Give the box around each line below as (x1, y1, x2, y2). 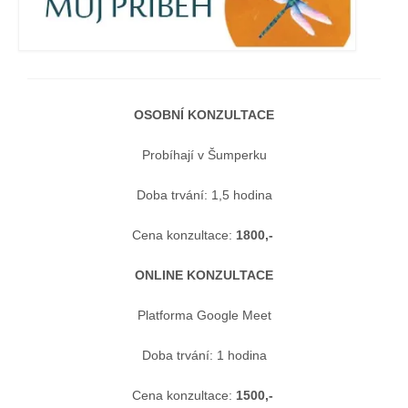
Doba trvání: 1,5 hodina (136, 187, 272, 202)
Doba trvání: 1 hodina (141, 347, 267, 362)
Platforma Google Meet (137, 307, 271, 322)
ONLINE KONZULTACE (135, 267, 273, 282)
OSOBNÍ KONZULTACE (134, 107, 274, 122)
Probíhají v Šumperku (141, 147, 267, 162)
